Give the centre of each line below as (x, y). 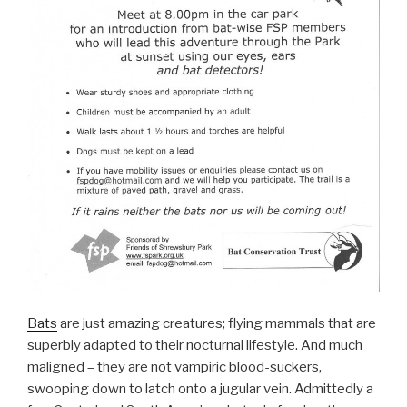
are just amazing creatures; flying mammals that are (217, 323)
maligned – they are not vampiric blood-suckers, (174, 367)
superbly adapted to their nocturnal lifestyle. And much (195, 345)
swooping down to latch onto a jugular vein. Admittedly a (200, 388)
